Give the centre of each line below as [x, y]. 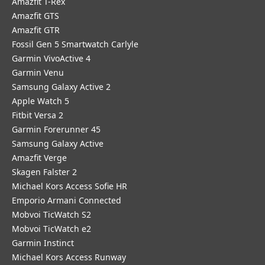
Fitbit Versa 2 [38, 115]
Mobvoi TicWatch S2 [51, 214]
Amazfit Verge [39, 158]
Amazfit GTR [36, 30]
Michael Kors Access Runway [69, 257]
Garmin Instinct [43, 243]
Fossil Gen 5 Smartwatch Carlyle [75, 44]
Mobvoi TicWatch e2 [51, 229]
